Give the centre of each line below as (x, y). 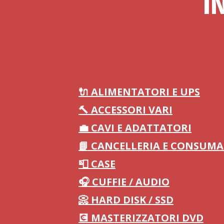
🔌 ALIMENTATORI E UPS (139, 92)
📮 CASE (97, 164)
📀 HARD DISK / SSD (126, 200)
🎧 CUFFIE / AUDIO (124, 182)
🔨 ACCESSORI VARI (125, 110)
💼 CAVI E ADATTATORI (135, 128)
